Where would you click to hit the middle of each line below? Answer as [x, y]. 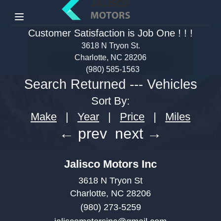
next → [139, 134]
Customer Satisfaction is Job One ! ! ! [110, 33]
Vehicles [172, 85]
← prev [83, 134]
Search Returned [77, 85]
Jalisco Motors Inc [110, 164]
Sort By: [110, 101]
